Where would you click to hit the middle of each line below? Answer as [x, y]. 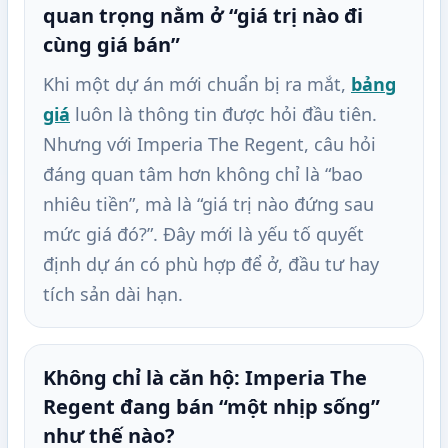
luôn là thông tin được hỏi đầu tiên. [223, 114]
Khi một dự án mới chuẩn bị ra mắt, [197, 84]
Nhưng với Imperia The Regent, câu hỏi [209, 144]
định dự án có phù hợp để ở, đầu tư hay [211, 264]
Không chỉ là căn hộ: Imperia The [205, 378]
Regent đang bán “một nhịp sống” [211, 407]
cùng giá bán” [111, 45]
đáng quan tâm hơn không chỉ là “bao [203, 174]
